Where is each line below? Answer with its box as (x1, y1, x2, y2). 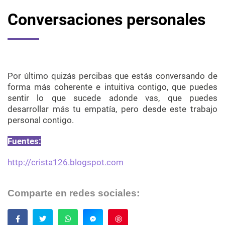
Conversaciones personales (8, 10, 205, 30)
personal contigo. (8, 115, 74, 126)
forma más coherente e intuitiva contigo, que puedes (8, 82, 217, 92)
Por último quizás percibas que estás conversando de (8, 71, 217, 81)
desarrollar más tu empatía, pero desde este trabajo (8, 104, 217, 115)
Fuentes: (8, 136, 41, 147)
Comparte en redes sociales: (8, 188, 140, 199)
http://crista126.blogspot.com (8, 157, 124, 168)
